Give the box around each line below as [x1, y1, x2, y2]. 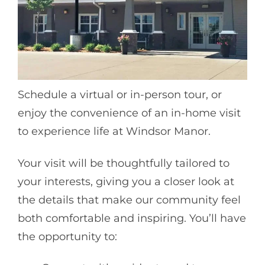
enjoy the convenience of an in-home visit [18, 106, 241, 120]
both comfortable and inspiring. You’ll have [18, 211, 246, 225]
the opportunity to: [18, 230, 117, 243]
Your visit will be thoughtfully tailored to [18, 156, 230, 170]
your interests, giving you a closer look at [18, 174, 234, 188]
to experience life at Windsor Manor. [18, 125, 211, 138]
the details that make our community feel [18, 193, 241, 206]
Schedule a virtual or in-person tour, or [18, 88, 222, 102]
